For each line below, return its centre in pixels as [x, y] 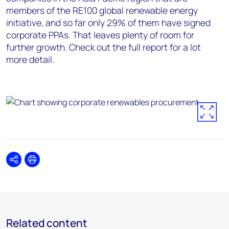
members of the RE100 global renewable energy [102, 10]
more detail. [30, 59]
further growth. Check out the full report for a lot [104, 47]
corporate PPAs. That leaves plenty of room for [100, 35]
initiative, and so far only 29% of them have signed [108, 22]
